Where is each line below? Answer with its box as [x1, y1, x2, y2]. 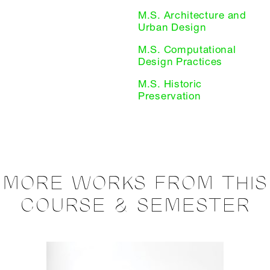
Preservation [138, 89, 201, 102]
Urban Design [138, 20, 207, 34]
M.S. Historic [138, 77, 202, 90]
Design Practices [138, 55, 223, 68]
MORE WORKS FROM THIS [2, 173, 268, 195]
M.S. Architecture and [138, 8, 246, 22]
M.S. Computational [138, 43, 236, 56]
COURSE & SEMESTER [20, 195, 250, 217]
